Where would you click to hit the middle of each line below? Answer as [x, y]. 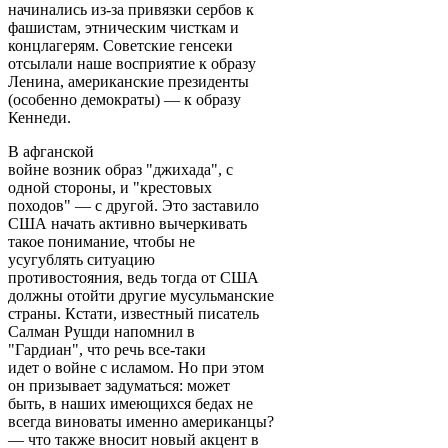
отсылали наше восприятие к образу [132, 63]
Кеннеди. [39, 117]
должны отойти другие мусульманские [141, 295]
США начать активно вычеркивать [127, 223]
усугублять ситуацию [81, 259]
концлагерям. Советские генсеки [120, 45]
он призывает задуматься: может [119, 385]
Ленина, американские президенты [128, 81]
